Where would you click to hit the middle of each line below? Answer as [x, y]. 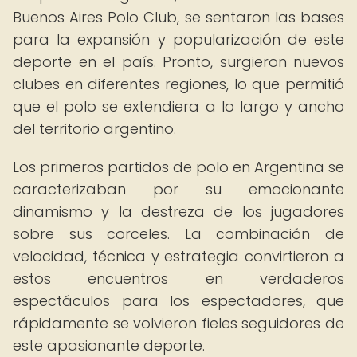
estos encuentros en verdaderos [178, 279]
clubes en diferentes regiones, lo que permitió [178, 84]
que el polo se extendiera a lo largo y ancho [178, 106]
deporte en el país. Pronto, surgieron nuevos [178, 62]
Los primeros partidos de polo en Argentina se [178, 167]
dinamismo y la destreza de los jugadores [178, 212]
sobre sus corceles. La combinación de [178, 234]
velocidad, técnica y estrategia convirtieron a [178, 256]
